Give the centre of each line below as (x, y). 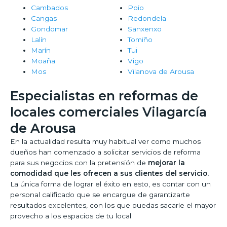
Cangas (44, 18)
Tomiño (140, 40)
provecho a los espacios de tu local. (71, 216)
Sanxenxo (144, 29)
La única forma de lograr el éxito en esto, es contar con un (110, 184)
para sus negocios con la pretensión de (79, 162)
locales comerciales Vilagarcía (108, 112)
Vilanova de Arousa (161, 72)
